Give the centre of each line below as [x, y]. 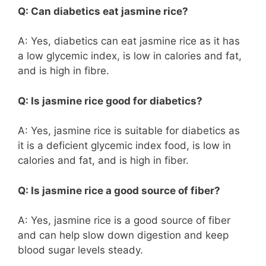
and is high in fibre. [64, 71]
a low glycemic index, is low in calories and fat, [130, 56]
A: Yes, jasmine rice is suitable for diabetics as [129, 131]
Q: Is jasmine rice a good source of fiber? [119, 190]
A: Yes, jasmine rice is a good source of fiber [124, 221]
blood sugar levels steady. [80, 250]
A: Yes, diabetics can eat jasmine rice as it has [129, 41]
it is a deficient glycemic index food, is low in [124, 146]
